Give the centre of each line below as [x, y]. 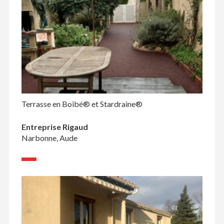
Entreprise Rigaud [54, 127]
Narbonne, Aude [49, 138]
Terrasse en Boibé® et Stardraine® [82, 104]
